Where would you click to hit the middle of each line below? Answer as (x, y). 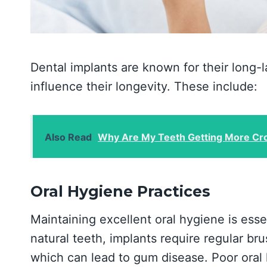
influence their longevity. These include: (144, 87)
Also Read (68, 137)
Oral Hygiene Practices (120, 191)
